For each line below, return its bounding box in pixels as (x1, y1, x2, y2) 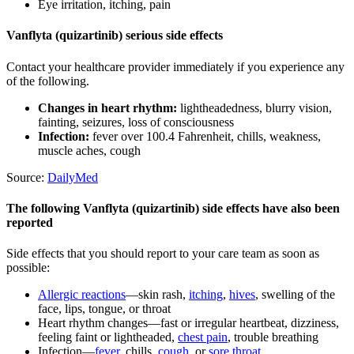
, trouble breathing (228, 330, 318, 345)
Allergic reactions (38, 288, 126, 302)
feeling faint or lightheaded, (38, 330, 178, 345)
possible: (6, 261, 50, 275)
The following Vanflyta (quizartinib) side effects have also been (6, 201, 340, 215)
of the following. (6, 73, 89, 88)
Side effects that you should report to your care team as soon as (6, 247, 319, 261)
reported (6, 215, 53, 229)
